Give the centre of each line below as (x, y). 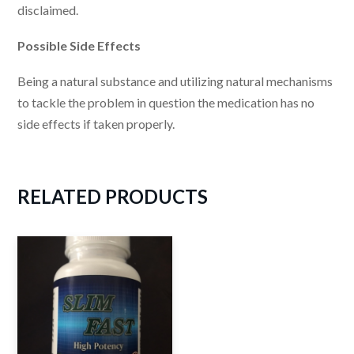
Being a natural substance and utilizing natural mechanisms (175, 81)
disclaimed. (48, 9)
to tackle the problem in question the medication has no (166, 103)
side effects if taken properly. (96, 124)
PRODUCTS (155, 197)
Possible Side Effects (79, 45)
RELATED (60, 197)
